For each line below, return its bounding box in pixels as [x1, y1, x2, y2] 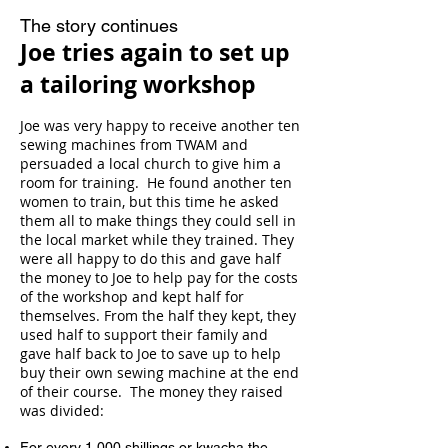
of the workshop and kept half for [20, 287, 244, 306]
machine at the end [168, 363, 299, 382]
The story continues [20, 15, 178, 36]
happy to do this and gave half [77, 249, 281, 268]
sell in [256, 211, 296, 230]
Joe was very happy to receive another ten [20, 116, 300, 135]
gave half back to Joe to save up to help [20, 344, 281, 363]
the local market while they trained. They [20, 230, 294, 249]
